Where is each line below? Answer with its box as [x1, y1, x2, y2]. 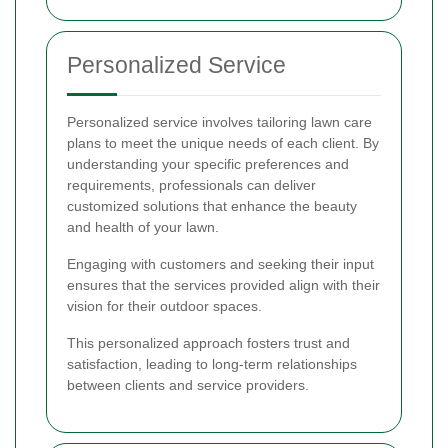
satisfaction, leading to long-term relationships [67, 356, 357, 373]
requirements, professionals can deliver [67, 177, 316, 194]
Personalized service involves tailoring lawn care [67, 114, 372, 131]
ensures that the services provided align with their [67, 277, 380, 294]
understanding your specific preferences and [67, 156, 349, 173]
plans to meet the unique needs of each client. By [67, 135, 379, 152]
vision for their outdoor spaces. [67, 298, 262, 315]
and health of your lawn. [67, 219, 219, 236]
